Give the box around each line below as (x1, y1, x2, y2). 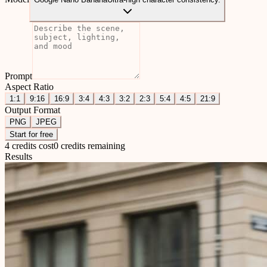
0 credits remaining (54, 141, 125, 151)
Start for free (10, 130, 53, 139)
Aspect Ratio (5, 82, 54, 92)
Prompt (5, 71, 32, 81)
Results (5, 151, 32, 162)
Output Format (5, 105, 60, 115)
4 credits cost (5, 141, 54, 151)
